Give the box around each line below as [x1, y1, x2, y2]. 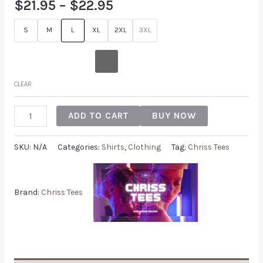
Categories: [57, 142, 102, 153]
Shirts [101, 142, 124, 153]
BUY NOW [151, 110, 196, 122]
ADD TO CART [68, 110, 129, 122]
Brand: [14, 187, 41, 197]
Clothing [127, 142, 161, 153]
